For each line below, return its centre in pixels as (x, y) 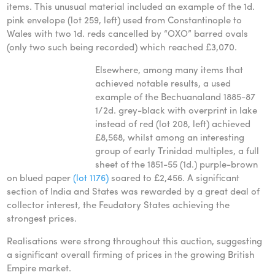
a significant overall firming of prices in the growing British (131, 254)
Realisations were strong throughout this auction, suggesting (135, 241)
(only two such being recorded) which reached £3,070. (122, 47)
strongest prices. (42, 218)
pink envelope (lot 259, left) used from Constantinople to (125, 20)
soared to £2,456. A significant (174, 177)
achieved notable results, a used (163, 83)
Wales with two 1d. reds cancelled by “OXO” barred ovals (128, 33)
